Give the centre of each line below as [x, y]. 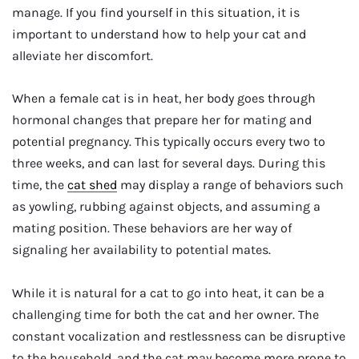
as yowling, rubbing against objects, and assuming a [166, 207]
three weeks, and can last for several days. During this [169, 163]
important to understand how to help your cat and [159, 34]
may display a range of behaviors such [230, 185]
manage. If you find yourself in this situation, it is [156, 12]
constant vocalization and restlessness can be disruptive [179, 336]
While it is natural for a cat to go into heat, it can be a [168, 292]
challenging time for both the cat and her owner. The [165, 314]
